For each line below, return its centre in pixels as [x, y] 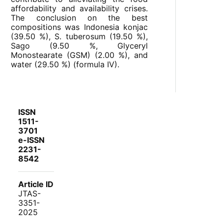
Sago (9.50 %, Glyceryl [79, 46]
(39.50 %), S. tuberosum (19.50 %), [79, 37]
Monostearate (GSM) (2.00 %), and [79, 55]
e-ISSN [32, 140]
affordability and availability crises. [79, 9]
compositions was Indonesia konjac [79, 27]
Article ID [36, 184]
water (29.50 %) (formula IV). [65, 65]
